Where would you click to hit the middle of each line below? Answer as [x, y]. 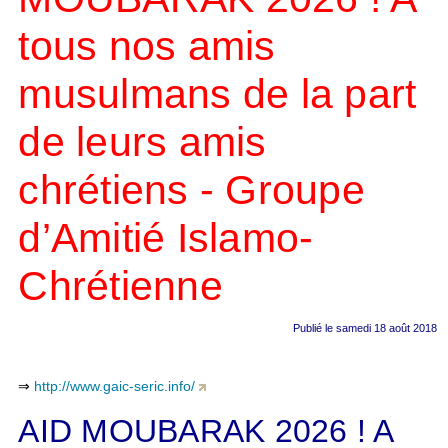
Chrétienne [120, 286]
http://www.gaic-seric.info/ [115, 387]
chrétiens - [122, 190]
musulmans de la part [217, 94]
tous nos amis [147, 46]
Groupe [295, 190]
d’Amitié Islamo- [166, 238]
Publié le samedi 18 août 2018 [364, 328]
